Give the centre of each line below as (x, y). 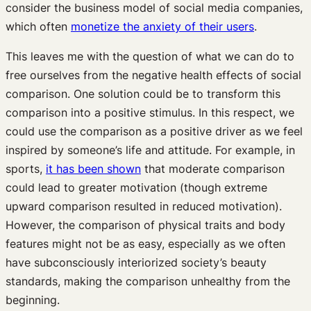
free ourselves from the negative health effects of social (153, 75)
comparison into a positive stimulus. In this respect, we (150, 112)
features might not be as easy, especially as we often (145, 243)
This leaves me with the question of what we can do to (150, 56)
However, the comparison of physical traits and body (145, 225)
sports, (26, 168)
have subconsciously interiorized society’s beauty (136, 262)
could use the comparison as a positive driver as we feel (154, 131)
